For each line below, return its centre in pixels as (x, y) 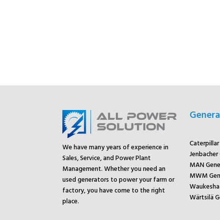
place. (71, 201)
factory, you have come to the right (114, 191)
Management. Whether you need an (114, 169)
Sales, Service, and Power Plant (107, 158)
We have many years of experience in (115, 147)
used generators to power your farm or (118, 180)
